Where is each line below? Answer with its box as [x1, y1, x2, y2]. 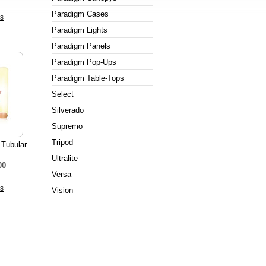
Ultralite [52, 154, 78, 163]
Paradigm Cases [52, 9, 109, 18]
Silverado [52, 106, 84, 115]
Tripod [52, 138, 73, 147]
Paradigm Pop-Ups [52, 58, 116, 66]
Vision [52, 186, 73, 195]
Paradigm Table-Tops [52, 74, 124, 83]
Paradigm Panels [52, 42, 110, 50]
